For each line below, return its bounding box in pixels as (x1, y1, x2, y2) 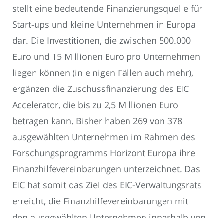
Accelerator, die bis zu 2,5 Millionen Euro (12, 98, 178, 110)
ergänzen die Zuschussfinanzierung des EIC (12, 82, 189, 94)
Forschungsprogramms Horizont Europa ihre (12, 146, 195, 159)
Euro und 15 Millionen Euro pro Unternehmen (12, 50, 200, 62)
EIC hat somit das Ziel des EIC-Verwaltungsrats (12, 179, 201, 191)
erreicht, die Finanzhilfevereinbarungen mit (12, 195, 188, 207)
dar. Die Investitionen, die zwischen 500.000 (12, 34, 191, 46)
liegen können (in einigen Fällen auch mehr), (12, 66, 193, 78)
